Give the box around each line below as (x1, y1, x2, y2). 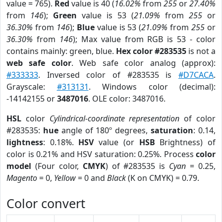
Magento (6, 172, 37, 183)
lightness (6, 137, 43, 148)
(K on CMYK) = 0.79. (126, 172, 199, 183)
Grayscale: (6, 81, 57, 92)
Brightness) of (155, 137, 216, 148)
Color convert (6, 195, 85, 212)
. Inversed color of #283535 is (38, 69, 178, 80)
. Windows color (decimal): (88, 81, 216, 92)
